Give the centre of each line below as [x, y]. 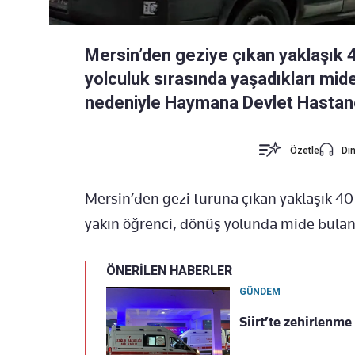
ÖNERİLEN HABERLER [169, 271]
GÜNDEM [260, 292]
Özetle [305, 151]
